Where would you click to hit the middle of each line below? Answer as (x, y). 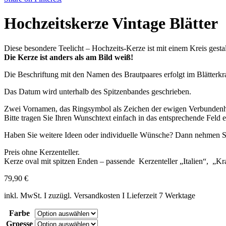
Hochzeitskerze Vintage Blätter (111, 23)
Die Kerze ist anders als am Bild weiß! (69, 57)
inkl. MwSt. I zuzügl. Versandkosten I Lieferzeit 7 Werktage (100, 195)
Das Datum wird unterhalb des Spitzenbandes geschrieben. (98, 91)
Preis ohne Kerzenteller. (42, 152)
